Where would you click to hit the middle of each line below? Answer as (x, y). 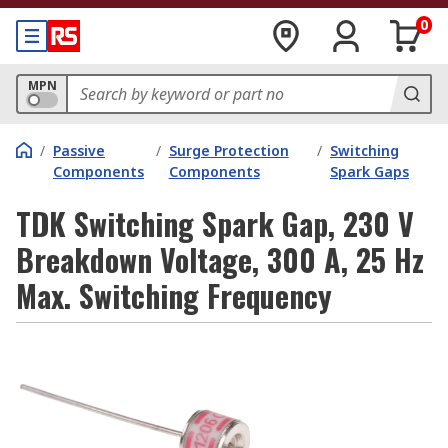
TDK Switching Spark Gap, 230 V (215, 223)
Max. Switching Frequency (174, 295)
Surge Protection (228, 150)
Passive (79, 150)
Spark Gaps (369, 171)
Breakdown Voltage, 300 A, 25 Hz (220, 259)
